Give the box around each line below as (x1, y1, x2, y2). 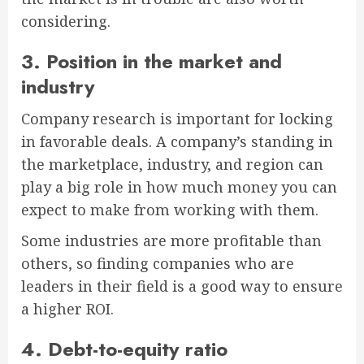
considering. (21, 11, 110, 32)
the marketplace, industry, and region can (21, 154, 323, 175)
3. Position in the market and (21, 47, 282, 76)
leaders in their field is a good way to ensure (21, 276, 343, 297)
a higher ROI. (21, 299, 114, 319)
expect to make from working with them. (21, 200, 318, 220)
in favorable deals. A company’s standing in (21, 132, 333, 152)
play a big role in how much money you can (21, 177, 337, 197)
